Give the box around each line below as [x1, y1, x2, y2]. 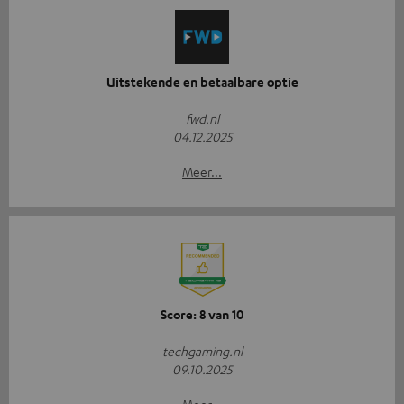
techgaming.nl [161, 342, 243, 359]
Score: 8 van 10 [161, 305, 243, 323]
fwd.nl [185, 109, 219, 126]
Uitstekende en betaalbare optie [106, 72, 298, 90]
